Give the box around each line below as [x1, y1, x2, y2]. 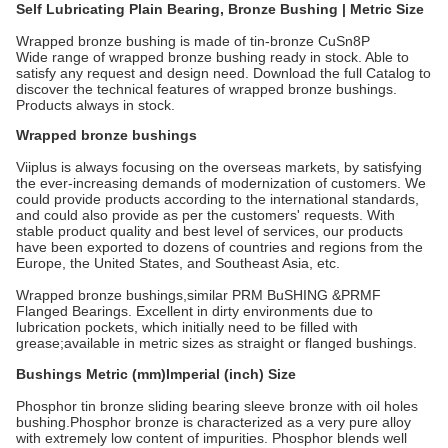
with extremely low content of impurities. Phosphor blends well [16, 430, 407, 446]
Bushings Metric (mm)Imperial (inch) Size [16, 366, 300, 382]
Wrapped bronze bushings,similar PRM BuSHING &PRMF [16, 287, 381, 303]
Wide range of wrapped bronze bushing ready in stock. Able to [16, 49, 409, 65]
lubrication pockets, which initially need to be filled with [16, 319, 358, 335]
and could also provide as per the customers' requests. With [16, 207, 395, 223]
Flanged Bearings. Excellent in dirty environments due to [16, 303, 373, 319]
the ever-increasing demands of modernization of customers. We [16, 175, 426, 191]
